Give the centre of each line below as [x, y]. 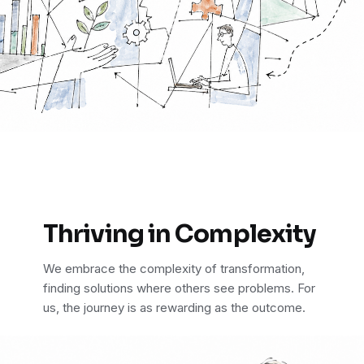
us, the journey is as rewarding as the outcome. [174, 308]
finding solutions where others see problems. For [179, 288]
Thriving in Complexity [180, 234]
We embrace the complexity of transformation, [174, 269]
